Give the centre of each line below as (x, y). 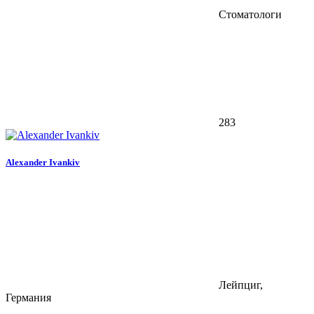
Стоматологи (249, 14)
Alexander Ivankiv (43, 162)
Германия (28, 297)
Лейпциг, (239, 285)
